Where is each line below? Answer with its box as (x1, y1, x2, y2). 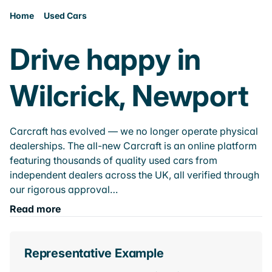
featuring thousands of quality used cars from (10, 154, 217, 166)
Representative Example (24, 246, 164, 260)
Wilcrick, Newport (10, 78, 249, 114)
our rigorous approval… (10, 183, 118, 195)
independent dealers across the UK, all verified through (10, 169, 259, 181)
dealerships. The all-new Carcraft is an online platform (10, 140, 257, 152)
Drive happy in (10, 41, 202, 77)
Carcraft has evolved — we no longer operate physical (10, 125, 258, 137)
